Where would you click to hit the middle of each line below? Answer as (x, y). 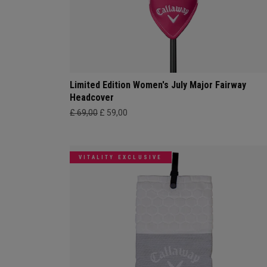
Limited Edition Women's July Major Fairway (158, 85)
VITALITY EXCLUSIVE (121, 157)
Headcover (92, 97)
